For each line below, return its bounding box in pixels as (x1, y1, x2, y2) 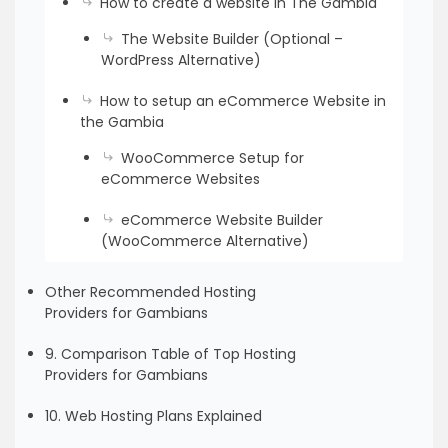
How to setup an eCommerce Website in (99, 91, 386, 111)
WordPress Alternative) (100, 50, 261, 70)
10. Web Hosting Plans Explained (45, 406, 262, 426)
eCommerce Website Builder (120, 210, 323, 230)
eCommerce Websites (100, 169, 260, 189)
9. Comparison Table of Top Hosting (45, 344, 296, 364)
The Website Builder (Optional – (120, 29, 343, 49)
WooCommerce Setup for (120, 148, 304, 168)
